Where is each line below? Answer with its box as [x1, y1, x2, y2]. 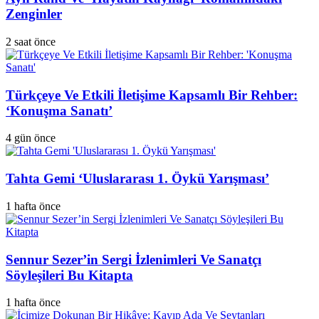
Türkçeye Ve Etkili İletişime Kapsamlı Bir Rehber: [6, 87, 298, 103]
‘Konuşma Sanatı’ [6, 103, 113, 118]
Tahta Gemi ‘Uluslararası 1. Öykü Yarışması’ [6, 171, 269, 187]
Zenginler [6, 6, 62, 22]
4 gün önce [6, 132, 56, 145]
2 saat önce [6, 36, 56, 48]
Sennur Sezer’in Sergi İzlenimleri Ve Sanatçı [6, 251, 261, 267]
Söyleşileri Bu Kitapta [6, 267, 133, 283]
